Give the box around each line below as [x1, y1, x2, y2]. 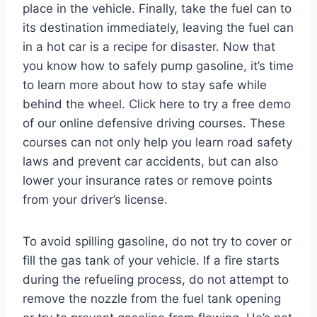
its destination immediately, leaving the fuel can [23, 20, 294, 35]
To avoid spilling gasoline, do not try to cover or [23, 234, 292, 248]
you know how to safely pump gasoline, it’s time [23, 58, 294, 73]
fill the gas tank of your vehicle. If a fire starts [23, 253, 279, 267]
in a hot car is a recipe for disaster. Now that [23, 39, 275, 54]
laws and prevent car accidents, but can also [23, 154, 278, 168]
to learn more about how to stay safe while [23, 77, 267, 92]
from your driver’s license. [23, 192, 168, 207]
